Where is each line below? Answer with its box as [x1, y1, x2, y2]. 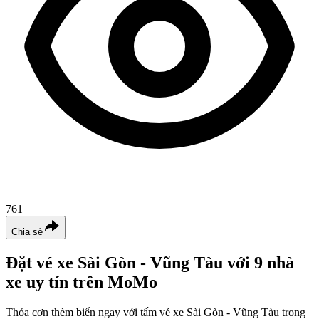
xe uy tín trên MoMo [6, 272, 157, 291]
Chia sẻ [11, 226, 43, 237]
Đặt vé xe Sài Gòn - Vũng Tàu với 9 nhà [6, 253, 294, 272]
